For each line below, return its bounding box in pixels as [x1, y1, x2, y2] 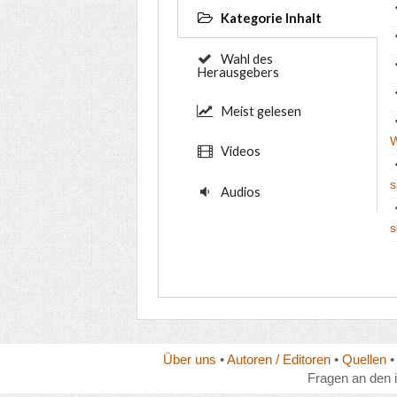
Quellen [341, 351, 386, 367]
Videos [217, 143, 261, 160]
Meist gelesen [217, 102, 301, 119]
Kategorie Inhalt [217, 10, 322, 27]
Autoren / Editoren [226, 351, 331, 367]
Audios [217, 183, 261, 199]
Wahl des [217, 50, 273, 66]
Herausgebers [197, 63, 279, 80]
